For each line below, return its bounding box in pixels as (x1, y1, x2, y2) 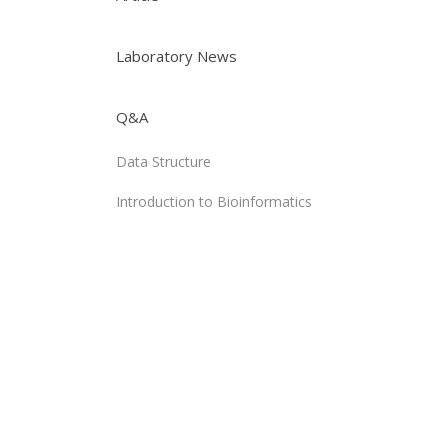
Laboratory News (116, 46, 237, 66)
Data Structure (116, 152, 211, 171)
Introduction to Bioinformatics (116, 192, 312, 211)
